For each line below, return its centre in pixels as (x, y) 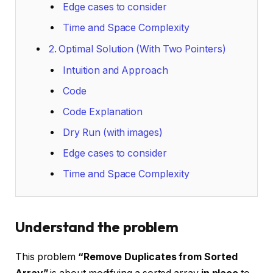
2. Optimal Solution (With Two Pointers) (137, 49)
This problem (47, 257)
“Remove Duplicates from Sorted (158, 257)
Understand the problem (97, 227)
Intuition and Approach (115, 71)
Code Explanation (103, 112)
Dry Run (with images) (113, 133)
